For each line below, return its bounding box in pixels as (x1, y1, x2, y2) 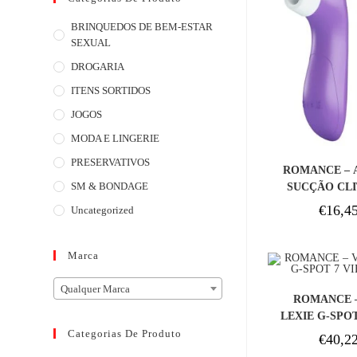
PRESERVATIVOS (71, 156, 151, 168)
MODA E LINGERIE (71, 132, 160, 144)
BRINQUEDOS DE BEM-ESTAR (71, 21, 214, 33)
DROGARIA (71, 61, 125, 73)
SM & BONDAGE (71, 180, 149, 192)
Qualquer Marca (61, 283, 131, 296)
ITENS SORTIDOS (71, 84, 151, 96)
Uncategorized (71, 204, 135, 216)
